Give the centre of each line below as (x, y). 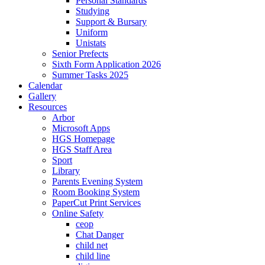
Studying (93, 11)
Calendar (45, 85)
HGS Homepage (83, 139)
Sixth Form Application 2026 (106, 64)
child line (93, 256)
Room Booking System (96, 192)
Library (66, 171)
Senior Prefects (80, 54)
